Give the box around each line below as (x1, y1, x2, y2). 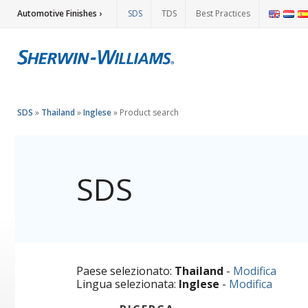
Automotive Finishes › (17, 8, 102, 19)
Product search (120, 107, 179, 118)
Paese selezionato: (76, 263, 175, 278)
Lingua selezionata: (76, 276, 179, 291)
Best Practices (196, 8, 250, 19)
